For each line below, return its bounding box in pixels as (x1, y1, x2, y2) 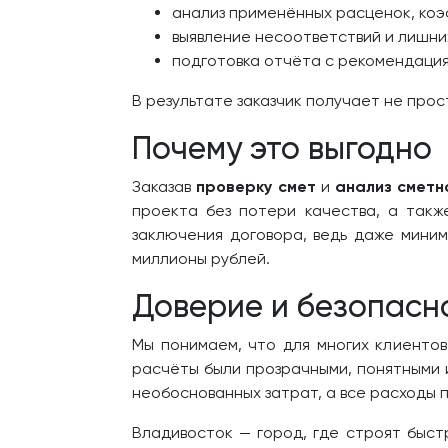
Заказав (132, 177, 197, 196)
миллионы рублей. (132, 249, 270, 268)
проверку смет (196, 177, 316, 196)
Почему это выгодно (132, 129, 432, 167)
